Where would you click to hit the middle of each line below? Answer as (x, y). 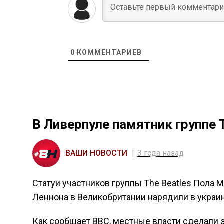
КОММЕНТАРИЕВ (108, 52)
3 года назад (160, 153)
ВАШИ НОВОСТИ (96, 153)
